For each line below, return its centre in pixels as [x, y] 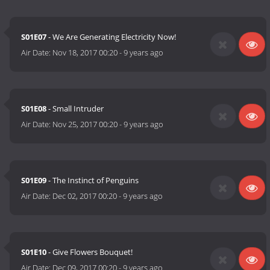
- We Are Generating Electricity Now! [111, 37]
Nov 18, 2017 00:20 [85, 53]
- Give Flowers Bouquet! [90, 252]
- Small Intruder [75, 109]
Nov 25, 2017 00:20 [85, 124]
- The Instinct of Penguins [93, 181]
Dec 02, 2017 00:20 [85, 196]
